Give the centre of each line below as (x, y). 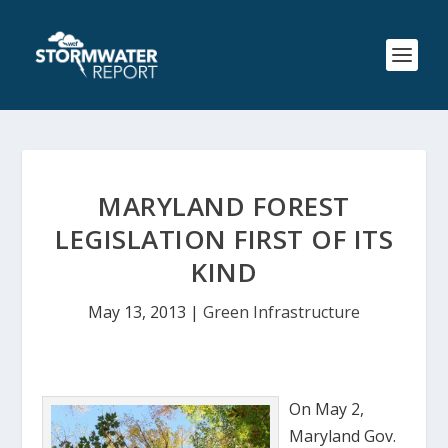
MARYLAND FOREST (224, 206)
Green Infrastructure (281, 312)
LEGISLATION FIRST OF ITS (224, 239)
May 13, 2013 (137, 312)
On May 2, (327, 409)
